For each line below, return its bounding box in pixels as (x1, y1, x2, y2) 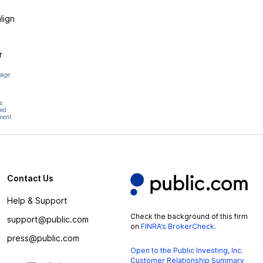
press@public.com (6, 233, 79, 243)
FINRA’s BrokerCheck (140, 222, 214, 231)
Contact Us (6, 173, 53, 183)
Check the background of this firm (130, 212, 248, 221)
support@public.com (6, 214, 89, 224)
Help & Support (6, 195, 68, 205)
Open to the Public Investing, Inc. (130, 246, 243, 255)
